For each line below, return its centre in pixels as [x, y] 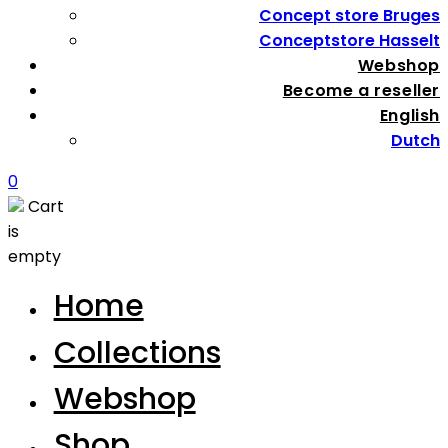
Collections [137, 352]
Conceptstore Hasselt [349, 41]
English [409, 116]
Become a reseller [361, 91]
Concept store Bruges [349, 16]
